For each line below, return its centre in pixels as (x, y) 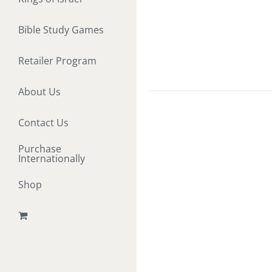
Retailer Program (57, 61)
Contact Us (43, 123)
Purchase (40, 149)
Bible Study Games (61, 30)
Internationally (52, 159)
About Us (39, 92)
